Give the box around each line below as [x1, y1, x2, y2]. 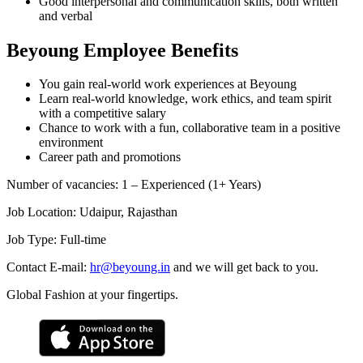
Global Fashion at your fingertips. [6, 288, 178, 302]
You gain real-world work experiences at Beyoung [39, 77, 297, 92]
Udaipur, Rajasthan [79, 205, 177, 220]
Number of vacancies [6, 177, 115, 192]
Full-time [60, 233, 106, 247]
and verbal [39, 8, 92, 23]
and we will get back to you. [173, 260, 318, 275]
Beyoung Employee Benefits [6, 39, 238, 61]
